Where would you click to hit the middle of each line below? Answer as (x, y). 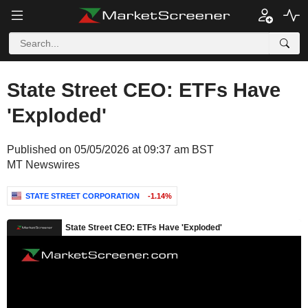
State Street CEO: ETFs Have (144, 90)
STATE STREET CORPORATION (82, 196)
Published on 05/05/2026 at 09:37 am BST (110, 150)
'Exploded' (57, 115)
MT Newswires (43, 165)
